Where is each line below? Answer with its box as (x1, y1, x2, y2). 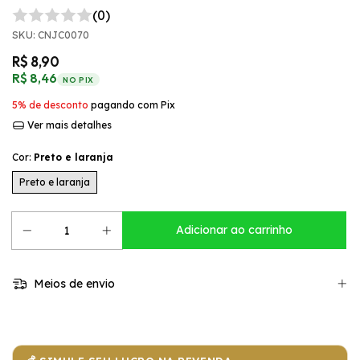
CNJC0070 (38, 29, 89, 41)
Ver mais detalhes (24, 119, 112, 131)
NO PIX (63, 75, 94, 84)
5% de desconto (12, 99, 88, 111)
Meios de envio (30, 276, 115, 292)
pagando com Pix (88, 99, 175, 111)
